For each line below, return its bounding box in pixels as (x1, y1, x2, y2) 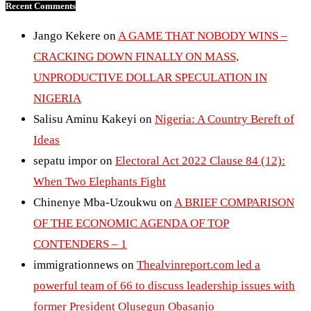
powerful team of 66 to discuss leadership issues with (33, 279, 295, 293)
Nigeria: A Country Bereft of (155, 112, 294, 126)
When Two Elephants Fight (33, 175, 166, 189)
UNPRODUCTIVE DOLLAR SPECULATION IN (33, 71, 267, 85)
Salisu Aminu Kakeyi (33, 112, 137, 126)
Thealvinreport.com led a (137, 258, 260, 272)
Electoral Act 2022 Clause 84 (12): (115, 154, 285, 168)
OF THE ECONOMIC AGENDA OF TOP (33, 217, 229, 230)
